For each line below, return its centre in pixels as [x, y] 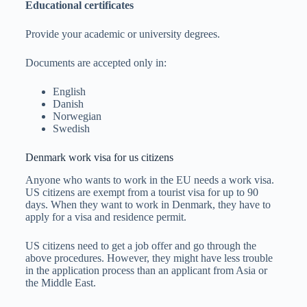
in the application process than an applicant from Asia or [146, 271]
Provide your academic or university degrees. [122, 34]
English [69, 92]
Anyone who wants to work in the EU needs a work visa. [149, 180]
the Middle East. [60, 283]
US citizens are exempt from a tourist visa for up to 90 [142, 193]
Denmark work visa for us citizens [99, 158]
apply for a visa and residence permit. [106, 217]
